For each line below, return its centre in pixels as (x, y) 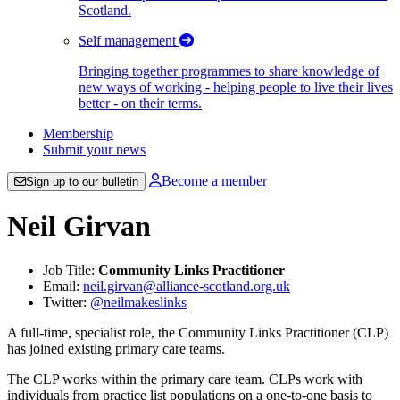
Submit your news (94, 150)
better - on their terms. (140, 103)
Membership (78, 133)
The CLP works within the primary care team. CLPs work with (185, 379)
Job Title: (71, 270)
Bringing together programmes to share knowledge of (229, 71)
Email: (63, 286)
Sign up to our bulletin (82, 182)
